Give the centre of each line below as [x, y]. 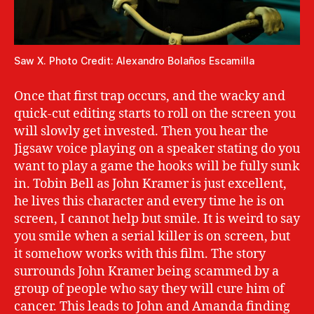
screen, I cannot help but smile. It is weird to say [157, 219]
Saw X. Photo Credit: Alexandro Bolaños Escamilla [134, 61]
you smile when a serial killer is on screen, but [152, 237]
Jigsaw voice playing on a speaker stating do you [157, 149]
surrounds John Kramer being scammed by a [146, 272]
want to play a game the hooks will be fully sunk [157, 167]
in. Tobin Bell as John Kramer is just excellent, [150, 184]
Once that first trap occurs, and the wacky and [150, 97]
